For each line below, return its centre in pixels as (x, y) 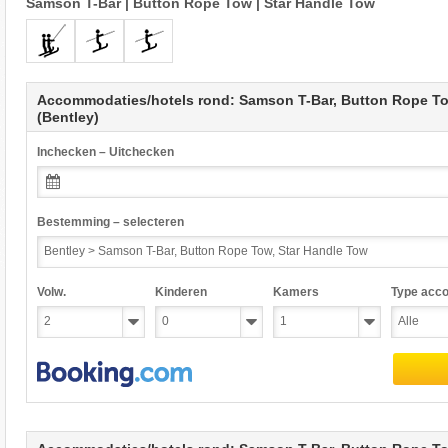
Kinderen (180, 291)
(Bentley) (67, 116)
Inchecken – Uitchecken (105, 151)
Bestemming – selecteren (110, 221)
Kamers (295, 291)
